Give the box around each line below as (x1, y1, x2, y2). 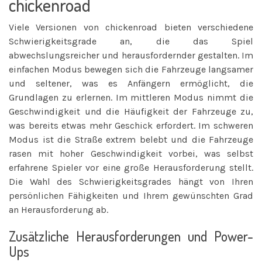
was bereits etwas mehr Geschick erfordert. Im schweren (9, 119, 253, 131)
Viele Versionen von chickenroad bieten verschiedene (9, 21, 253, 33)
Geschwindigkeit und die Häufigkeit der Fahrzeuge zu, (9, 105, 253, 117)
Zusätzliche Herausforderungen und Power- (9, 226, 253, 245)
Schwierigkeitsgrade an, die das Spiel (9, 35, 253, 47)
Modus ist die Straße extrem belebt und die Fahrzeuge (9, 133, 253, 145)
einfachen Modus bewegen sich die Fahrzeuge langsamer (9, 63, 253, 75)
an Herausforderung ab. (9, 204, 108, 215)
